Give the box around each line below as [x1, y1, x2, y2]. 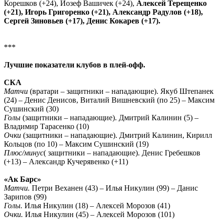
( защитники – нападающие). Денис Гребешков [44, 148, 200, 157]
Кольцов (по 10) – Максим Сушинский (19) [4, 139, 149, 148]
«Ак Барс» [4, 175, 41, 183]
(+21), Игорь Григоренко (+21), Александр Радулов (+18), [4, 7, 203, 16]
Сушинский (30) [4, 104, 59, 113]
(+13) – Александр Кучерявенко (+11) [4, 157, 128, 166]
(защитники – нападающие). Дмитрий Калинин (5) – [21, 113, 198, 122]
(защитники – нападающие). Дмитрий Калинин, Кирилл [23, 131, 212, 139]
